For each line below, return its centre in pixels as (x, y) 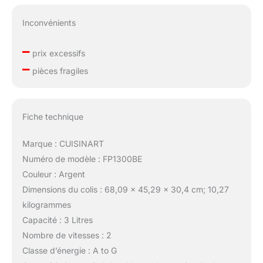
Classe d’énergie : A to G (69, 250)
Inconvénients (49, 23)
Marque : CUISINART (63, 143)
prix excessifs (57, 53)
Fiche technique (53, 116)
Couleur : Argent (53, 174)
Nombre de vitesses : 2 (67, 235)
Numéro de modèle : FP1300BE (82, 159)
